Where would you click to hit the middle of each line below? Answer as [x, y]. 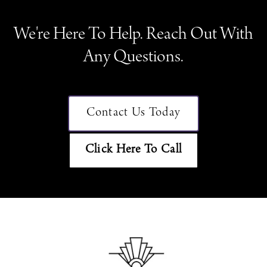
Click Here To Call [133, 150]
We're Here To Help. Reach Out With [133, 35]
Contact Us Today [133, 113]
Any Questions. [133, 58]
